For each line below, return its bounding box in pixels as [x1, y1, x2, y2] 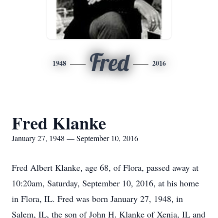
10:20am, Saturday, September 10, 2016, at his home [12, 177, 199, 189]
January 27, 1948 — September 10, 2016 [12, 133, 138, 143]
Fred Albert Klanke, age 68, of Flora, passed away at [12, 162, 199, 173]
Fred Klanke [12, 110, 106, 135]
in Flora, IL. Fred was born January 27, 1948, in [12, 193, 183, 204]
